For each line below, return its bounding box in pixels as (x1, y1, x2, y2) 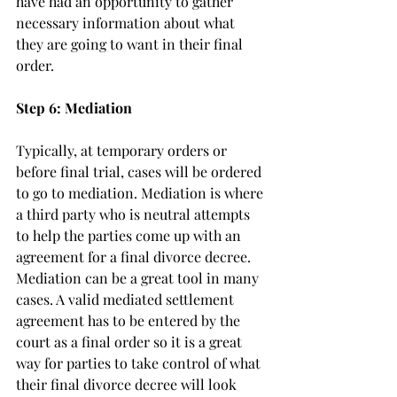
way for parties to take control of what (16, 354, 264, 372)
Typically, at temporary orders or (16, 141, 230, 160)
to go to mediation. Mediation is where (16, 183, 267, 202)
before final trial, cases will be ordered (16, 162, 265, 181)
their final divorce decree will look (16, 375, 240, 393)
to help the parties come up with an (16, 226, 245, 245)
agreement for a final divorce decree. (16, 247, 254, 266)
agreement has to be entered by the (16, 311, 244, 330)
